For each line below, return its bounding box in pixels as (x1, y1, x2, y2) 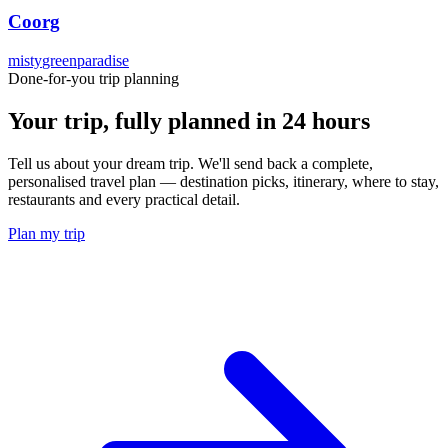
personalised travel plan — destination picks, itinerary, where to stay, (8, 172, 439, 190)
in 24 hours (256, 107, 370, 134)
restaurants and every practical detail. (8, 190, 240, 208)
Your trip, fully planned (8, 107, 250, 134)
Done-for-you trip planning (8, 69, 179, 87)
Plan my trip (8, 224, 85, 242)
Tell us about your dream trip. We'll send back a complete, (8, 154, 373, 172)
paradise (77, 51, 129, 69)
